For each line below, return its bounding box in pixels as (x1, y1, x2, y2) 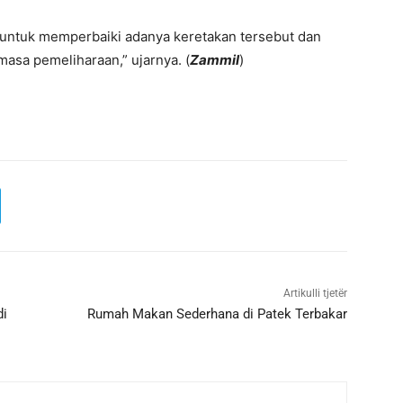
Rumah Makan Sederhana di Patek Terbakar (86, 306, 347, 323)
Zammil (190, 51, 239, 69)
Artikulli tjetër (282, 287, 347, 300)
